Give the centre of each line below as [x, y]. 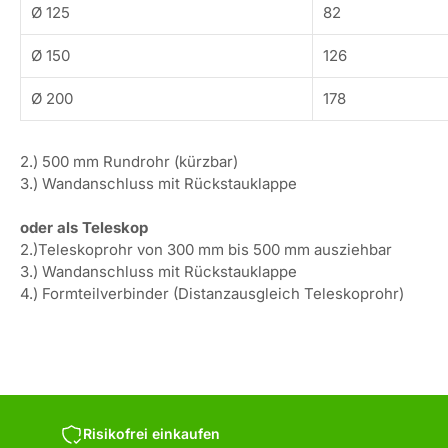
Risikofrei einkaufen [151, 433]
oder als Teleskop [84, 228]
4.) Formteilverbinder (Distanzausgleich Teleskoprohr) [212, 294]
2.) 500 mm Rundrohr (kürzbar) [129, 162]
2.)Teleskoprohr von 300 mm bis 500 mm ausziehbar [206, 250]
